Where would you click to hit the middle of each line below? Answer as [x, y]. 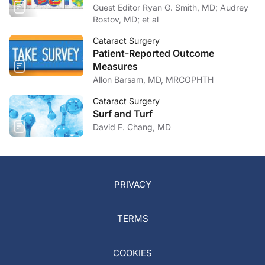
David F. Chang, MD [132, 127]
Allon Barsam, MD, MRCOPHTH [153, 80]
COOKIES [132, 253]
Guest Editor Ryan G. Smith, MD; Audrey [156, 7]
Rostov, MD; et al [126, 19]
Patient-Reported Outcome [153, 53]
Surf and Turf [123, 114]
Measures [115, 66]
